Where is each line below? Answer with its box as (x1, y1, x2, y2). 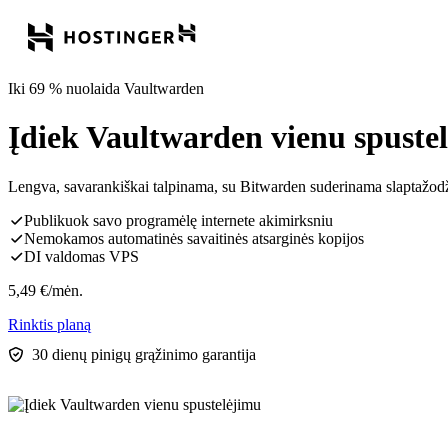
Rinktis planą (8, 315, 91, 333)
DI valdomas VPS (24, 247, 139, 265)
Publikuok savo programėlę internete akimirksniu (24, 211, 333, 229)
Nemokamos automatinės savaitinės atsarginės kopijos (24, 229, 364, 247)
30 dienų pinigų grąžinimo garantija (32, 345, 256, 363)
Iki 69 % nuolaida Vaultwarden (8, 80, 204, 97)
